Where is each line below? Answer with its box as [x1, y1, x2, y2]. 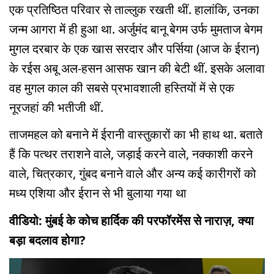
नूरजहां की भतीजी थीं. [9, 98, 103, 116]
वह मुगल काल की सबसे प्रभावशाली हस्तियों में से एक [9, 79, 234, 96]
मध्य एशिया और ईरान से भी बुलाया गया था [9, 185, 187, 202]
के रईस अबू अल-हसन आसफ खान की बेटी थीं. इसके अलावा [9, 59, 265, 76]
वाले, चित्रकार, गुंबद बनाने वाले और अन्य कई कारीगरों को [9, 165, 256, 182]
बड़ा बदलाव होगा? [9, 232, 86, 249]
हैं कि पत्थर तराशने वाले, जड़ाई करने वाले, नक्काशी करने [9, 146, 253, 163]
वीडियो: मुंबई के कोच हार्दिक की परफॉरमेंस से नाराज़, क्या [9, 212, 254, 229]
